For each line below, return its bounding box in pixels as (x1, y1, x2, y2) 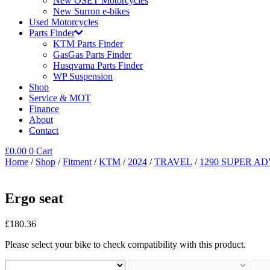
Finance (29, 104, 59, 114)
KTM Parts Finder (53, 39, 123, 49)
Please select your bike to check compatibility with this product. (5, 239, 246, 250)
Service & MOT (29, 93, 91, 103)
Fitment (63, 157, 92, 167)
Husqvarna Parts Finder (53, 60, 143, 71)
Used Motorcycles (29, 17, 98, 27)
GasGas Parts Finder (53, 49, 131, 60)
